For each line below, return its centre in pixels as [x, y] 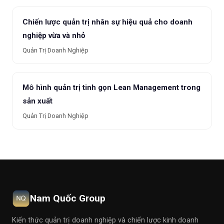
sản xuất [37, 101]
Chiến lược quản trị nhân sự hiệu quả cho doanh [107, 22]
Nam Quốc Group [68, 198]
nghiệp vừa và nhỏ [54, 35]
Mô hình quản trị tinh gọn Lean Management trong [111, 87]
